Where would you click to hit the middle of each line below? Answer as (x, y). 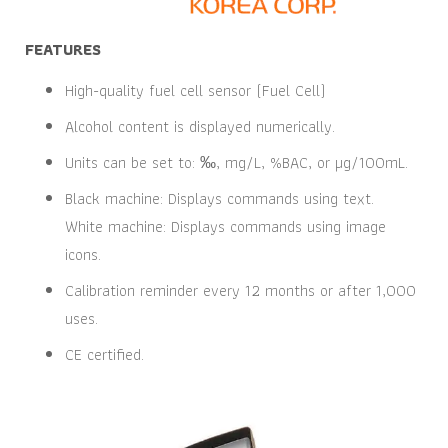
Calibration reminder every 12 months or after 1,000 (240, 290)
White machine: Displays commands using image (225, 226)
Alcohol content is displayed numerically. (200, 126)
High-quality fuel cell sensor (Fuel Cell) (195, 90)
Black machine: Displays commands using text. (219, 198)
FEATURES (63, 49)
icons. (83, 254)
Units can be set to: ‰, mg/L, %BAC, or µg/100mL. (236, 162)
